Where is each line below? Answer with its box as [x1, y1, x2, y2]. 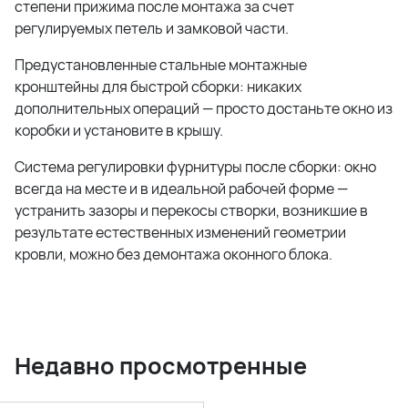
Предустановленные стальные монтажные [15, 55, 307, 76]
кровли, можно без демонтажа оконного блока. [15, 244, 332, 265]
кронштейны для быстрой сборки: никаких [15, 76, 301, 97]
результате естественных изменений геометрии [15, 222, 346, 243]
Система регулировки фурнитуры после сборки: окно [15, 157, 376, 178]
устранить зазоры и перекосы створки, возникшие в [15, 200, 368, 221]
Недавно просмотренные [15, 350, 307, 382]
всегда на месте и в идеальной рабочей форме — [15, 178, 348, 199]
